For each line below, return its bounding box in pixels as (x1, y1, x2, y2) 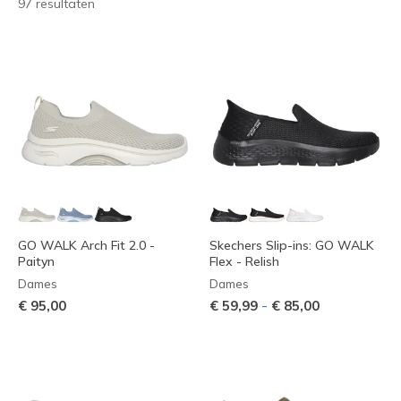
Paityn (18, 253, 55, 270)
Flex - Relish (209, 253, 279, 270)
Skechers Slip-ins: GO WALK (209, 237, 374, 254)
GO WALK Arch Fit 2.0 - (18, 237, 155, 254)
